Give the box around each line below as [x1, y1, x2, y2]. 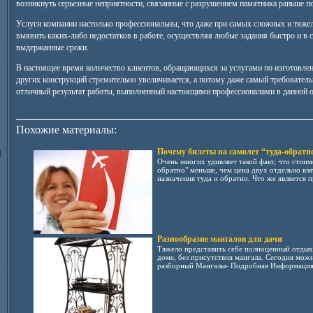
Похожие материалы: [15, 124, 117, 136]
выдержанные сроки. [15, 43, 89, 52]
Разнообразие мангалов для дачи [156, 234, 282, 244]
